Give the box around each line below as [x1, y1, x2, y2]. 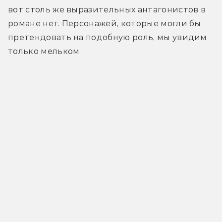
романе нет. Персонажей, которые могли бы [8, 18, 201, 28]
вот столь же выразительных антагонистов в [8, 4, 206, 14]
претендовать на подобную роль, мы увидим [8, 32, 207, 42]
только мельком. [8, 46, 81, 56]
